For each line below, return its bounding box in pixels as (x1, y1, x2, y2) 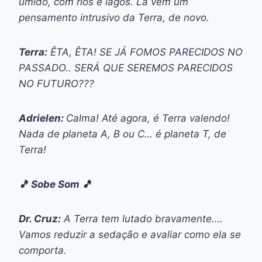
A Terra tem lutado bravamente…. (61, 212, 223, 225)
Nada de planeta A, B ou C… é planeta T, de (19, 127, 226, 140)
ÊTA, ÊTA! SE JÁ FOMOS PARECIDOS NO (47, 46, 243, 58)
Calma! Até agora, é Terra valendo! (66, 112, 230, 124)
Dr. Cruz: (19, 212, 61, 225)
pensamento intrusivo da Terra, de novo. (19, 11, 209, 23)
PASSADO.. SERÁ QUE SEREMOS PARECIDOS (19, 61, 233, 74)
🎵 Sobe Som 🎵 (19, 178, 92, 190)
